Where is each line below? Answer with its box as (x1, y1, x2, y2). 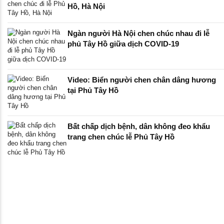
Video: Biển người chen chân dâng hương (67, 75, 216, 84)
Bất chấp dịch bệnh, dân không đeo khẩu (67, 122, 210, 131)
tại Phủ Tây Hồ (67, 86, 118, 95)
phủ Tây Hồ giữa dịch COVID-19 (67, 39, 179, 48)
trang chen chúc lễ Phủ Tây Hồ (67, 132, 174, 141)
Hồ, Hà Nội (67, 2, 105, 11)
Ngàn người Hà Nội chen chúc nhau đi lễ (67, 29, 209, 38)
